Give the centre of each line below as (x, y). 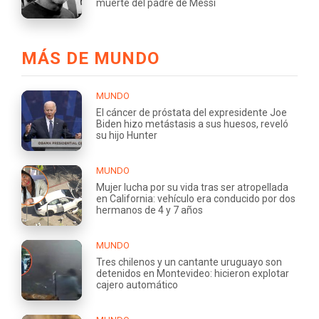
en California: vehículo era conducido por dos (196, 199)
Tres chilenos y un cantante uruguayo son (189, 262)
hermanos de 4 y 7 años (150, 210)
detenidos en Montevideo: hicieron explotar (193, 274)
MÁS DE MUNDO (90, 59)
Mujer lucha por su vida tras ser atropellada (192, 188)
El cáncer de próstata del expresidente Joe (192, 113)
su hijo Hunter (127, 136)
